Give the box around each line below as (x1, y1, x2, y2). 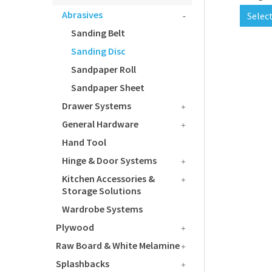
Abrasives (62, 8, 103, 21)
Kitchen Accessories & (62, 172, 155, 185)
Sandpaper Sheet (71, 81, 144, 93)
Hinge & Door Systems (62, 154, 157, 166)
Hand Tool (62, 136, 106, 148)
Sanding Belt (71, 27, 125, 39)
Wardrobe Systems (62, 203, 143, 215)
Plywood (56, 221, 94, 233)
